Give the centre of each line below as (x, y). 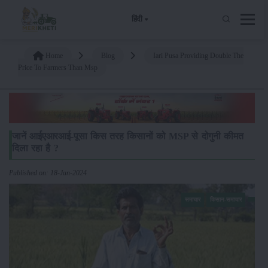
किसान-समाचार (226, 199)
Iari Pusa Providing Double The (198, 55)
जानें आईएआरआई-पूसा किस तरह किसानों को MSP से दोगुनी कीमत (128, 136)
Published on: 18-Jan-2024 (48, 173)
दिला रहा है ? (35, 148)
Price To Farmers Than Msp (58, 67)
